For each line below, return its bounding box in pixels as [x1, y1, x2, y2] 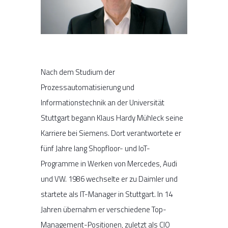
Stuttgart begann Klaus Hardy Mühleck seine [41, 111, 183, 124]
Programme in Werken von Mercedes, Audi [41, 157, 177, 169]
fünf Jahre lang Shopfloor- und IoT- [41, 142, 150, 154]
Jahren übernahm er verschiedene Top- [41, 203, 166, 215]
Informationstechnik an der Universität [41, 96, 164, 108]
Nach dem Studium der [41, 66, 115, 78]
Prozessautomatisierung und [41, 81, 134, 93]
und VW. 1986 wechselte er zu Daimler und [41, 173, 178, 185]
